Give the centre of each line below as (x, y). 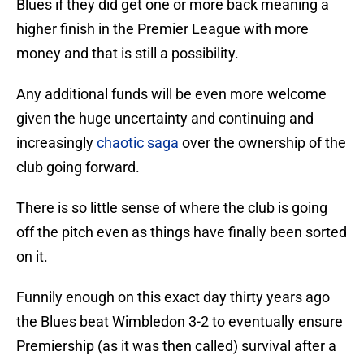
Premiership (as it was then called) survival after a (176, 346)
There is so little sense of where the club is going (172, 208)
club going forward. (78, 167)
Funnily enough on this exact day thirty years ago (173, 297)
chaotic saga (139, 143)
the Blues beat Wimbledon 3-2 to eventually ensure (180, 322)
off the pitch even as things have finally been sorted (182, 232)
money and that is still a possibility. (128, 54)
